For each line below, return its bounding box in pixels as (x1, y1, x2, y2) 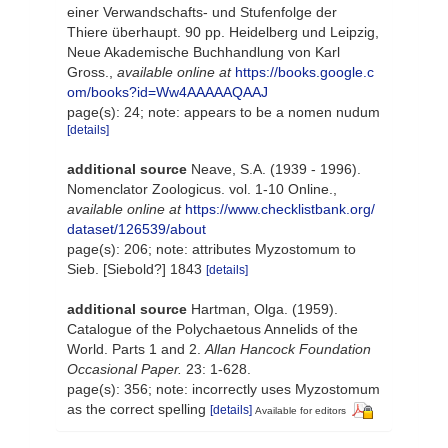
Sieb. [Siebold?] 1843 (67, 261, 206, 277)
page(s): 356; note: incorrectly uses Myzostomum (67, 381, 380, 397)
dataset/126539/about (67, 221, 206, 237)
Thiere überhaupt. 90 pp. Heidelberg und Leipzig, (67, 24, 379, 40)
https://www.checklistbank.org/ (185, 201, 375, 217)
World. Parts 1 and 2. (67, 341, 205, 357)
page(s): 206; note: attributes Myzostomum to (67, 241, 356, 257)
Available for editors (255, 405, 346, 416)
